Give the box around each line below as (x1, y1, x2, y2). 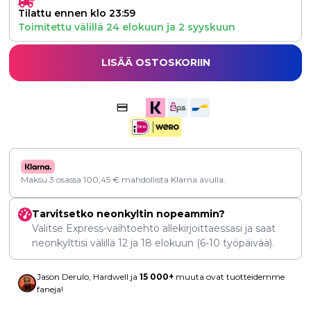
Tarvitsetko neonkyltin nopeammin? (32, 208, 225, 221)
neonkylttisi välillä (32, 237, 118, 250)
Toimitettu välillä (18, 21, 106, 34)
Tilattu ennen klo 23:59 (18, 7, 135, 20)
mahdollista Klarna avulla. (119, 174, 226, 185)
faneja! (37, 284, 63, 295)
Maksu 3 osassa (21, 174, 83, 185)
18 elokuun (141, 237, 194, 250)
